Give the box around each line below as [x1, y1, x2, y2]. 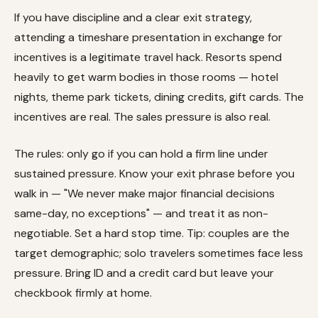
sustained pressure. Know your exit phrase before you [14, 165, 295, 181]
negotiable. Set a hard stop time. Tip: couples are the [14, 225, 290, 241]
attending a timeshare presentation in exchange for [14, 29, 283, 45]
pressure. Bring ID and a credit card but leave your [14, 265, 274, 280]
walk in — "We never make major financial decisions [14, 185, 275, 201]
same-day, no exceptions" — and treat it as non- [14, 205, 268, 221]
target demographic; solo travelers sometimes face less [14, 245, 303, 261]
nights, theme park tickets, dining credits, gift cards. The [14, 89, 304, 104]
